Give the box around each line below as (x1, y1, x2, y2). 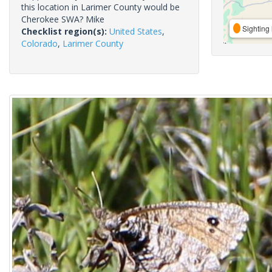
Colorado (21, 38, 58, 49)
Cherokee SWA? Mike (21, 13, 104, 25)
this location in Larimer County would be (21, 1, 180, 13)
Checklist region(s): (21, 25, 109, 37)
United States (109, 25, 162, 37)
